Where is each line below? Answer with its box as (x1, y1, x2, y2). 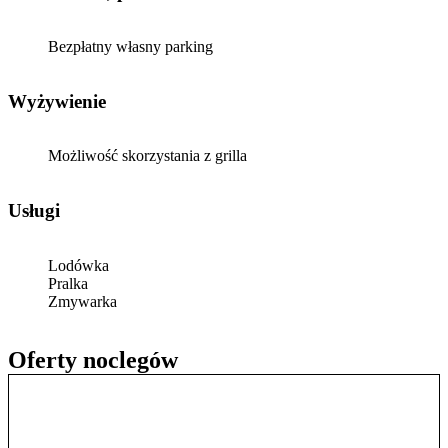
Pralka (48, 274, 88, 292)
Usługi (22, 200, 60, 222)
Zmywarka (48, 292, 117, 310)
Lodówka (48, 256, 109, 274)
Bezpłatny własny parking (48, 37, 213, 55)
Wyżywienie (27, 90, 106, 112)
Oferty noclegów (8, 346, 178, 373)
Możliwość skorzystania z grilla (48, 147, 247, 165)
